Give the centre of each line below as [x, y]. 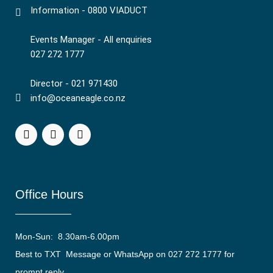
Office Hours [49, 194]
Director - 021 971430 [74, 83]
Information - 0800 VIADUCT [89, 10]
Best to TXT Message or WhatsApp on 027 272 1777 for [125, 254]
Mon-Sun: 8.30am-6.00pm [67, 236]
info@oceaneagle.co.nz [78, 98]
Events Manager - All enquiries [91, 39]
